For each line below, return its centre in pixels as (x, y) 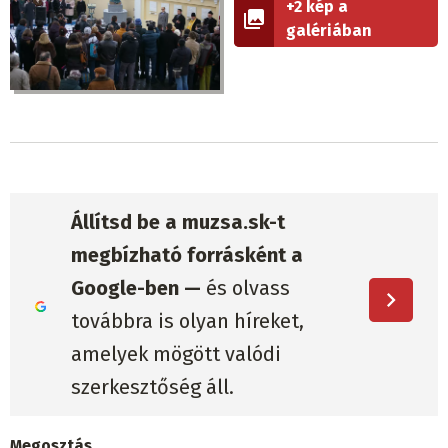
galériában (329, 31)
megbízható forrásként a (186, 254)
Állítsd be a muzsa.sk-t (177, 221)
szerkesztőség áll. (152, 386)
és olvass (245, 287)
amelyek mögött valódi (175, 353)
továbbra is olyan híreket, (187, 320)
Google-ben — (135, 287)
